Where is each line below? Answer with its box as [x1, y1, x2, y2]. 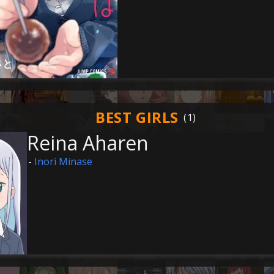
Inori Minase [34, 155, 92, 168]
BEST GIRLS [95, 107, 179, 127]
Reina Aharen [26, 130, 149, 156]
